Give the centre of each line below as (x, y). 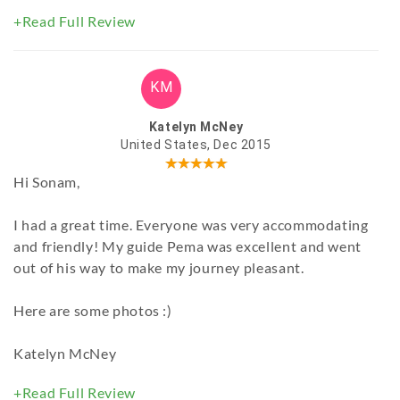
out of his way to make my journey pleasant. (159, 268)
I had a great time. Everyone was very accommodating (191, 225)
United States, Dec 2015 (196, 145)
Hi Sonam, (47, 182)
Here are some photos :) (93, 311)
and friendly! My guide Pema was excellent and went (188, 246)
